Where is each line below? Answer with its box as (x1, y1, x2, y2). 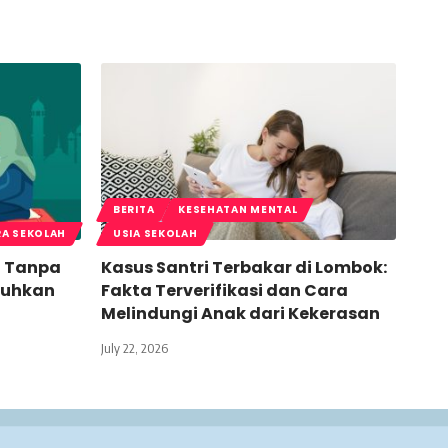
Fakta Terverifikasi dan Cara (101, 279, 348, 303)
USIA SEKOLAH (113, 226, 198, 242)
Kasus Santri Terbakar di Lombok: (101, 256, 387, 280)
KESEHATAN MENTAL (178, 202, 298, 218)
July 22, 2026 (101, 340, 168, 357)
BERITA (113, 202, 155, 218)
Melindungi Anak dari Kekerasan (101, 302, 380, 326)
